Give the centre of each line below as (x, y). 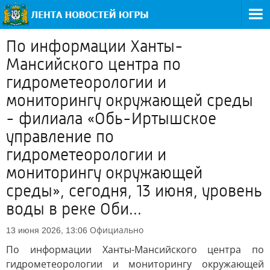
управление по (60, 137)
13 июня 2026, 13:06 (47, 230)
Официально (117, 230)
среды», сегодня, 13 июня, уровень (134, 191)
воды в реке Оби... (74, 209)
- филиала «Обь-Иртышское (111, 119)
